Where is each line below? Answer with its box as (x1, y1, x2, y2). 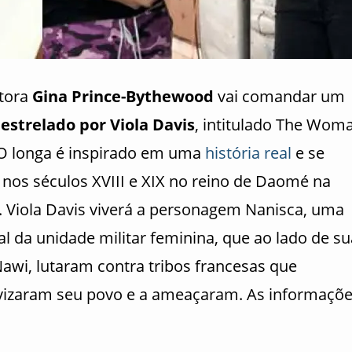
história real (205, 142, 291, 163)
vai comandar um (214, 86, 345, 107)
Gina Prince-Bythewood (32, 86, 214, 107)
